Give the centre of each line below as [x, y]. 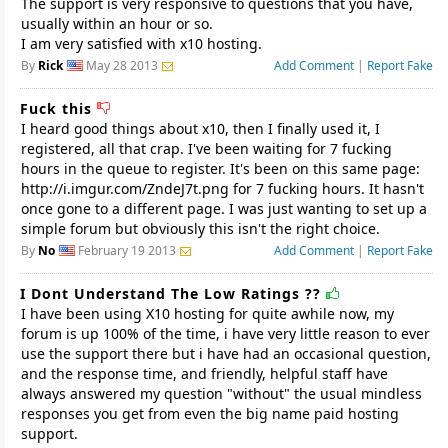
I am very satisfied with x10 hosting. [141, 43]
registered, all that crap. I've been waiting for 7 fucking [206, 148]
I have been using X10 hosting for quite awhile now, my [207, 313]
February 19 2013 [127, 250]
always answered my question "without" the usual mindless [221, 393]
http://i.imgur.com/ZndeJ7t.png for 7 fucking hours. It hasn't [222, 188]
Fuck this [58, 108]
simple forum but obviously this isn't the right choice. [200, 228]
